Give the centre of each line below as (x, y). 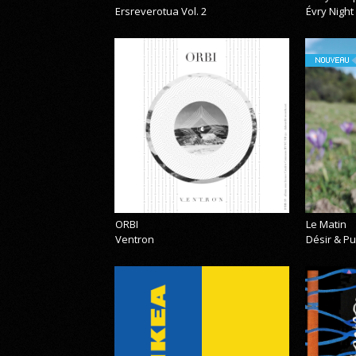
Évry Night (330, 12)
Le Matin (327, 224)
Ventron (135, 240)
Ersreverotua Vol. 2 (161, 12)
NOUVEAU (332, 60)
